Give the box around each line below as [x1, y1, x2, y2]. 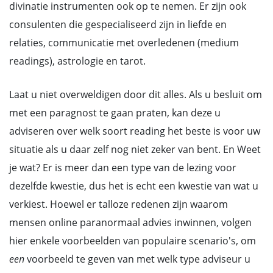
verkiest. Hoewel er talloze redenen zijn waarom [9, 197, 228, 211]
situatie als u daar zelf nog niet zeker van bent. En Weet [9, 143, 261, 156]
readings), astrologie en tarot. [9, 54, 146, 68]
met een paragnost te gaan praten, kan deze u [9, 106, 221, 119]
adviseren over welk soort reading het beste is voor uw [9, 124, 260, 138]
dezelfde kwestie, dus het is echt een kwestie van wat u [9, 179, 258, 193]
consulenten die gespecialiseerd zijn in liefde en [9, 18, 227, 31]
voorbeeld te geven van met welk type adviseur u [27, 252, 250, 266]
